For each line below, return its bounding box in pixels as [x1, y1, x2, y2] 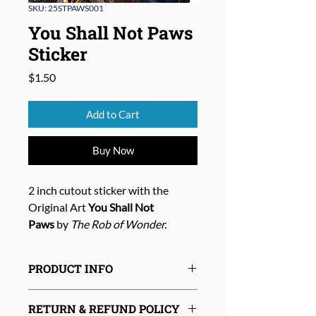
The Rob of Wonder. [71, 217, 166, 231]
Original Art [28, 200, 88, 214]
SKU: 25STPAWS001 [28, 3, 104, 14]
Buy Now [92, 144, 134, 157]
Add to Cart [86, 108, 140, 121]
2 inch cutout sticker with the [28, 183, 169, 197]
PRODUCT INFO [28, 261, 113, 276]
